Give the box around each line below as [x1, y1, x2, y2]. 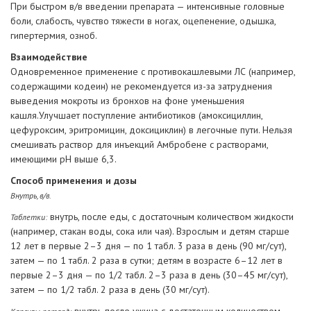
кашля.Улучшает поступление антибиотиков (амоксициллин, [10, 109, 262, 122]
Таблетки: [10, 212, 47, 223]
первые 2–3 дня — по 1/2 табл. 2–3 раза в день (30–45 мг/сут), [10, 269, 287, 282]
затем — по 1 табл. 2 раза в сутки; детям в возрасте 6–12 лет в [10, 254, 283, 267]
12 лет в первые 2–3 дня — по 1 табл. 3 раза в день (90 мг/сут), [10, 239, 286, 253]
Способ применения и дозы [10, 174, 137, 187]
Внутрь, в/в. [10, 190, 51, 201]
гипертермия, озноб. [10, 29, 97, 42]
